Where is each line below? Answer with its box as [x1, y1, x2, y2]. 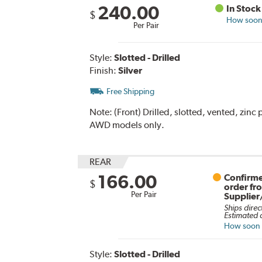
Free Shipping [106, 86, 154, 96]
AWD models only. [89, 119, 164, 130]
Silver [118, 64, 142, 76]
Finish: [89, 64, 118, 76]
